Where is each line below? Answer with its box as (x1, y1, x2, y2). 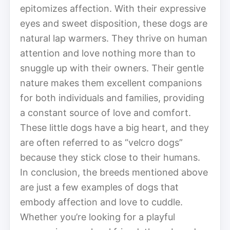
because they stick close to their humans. (20, 151, 200, 163)
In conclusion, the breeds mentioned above (20, 166, 208, 178)
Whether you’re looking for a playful (20, 211, 175, 222)
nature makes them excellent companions (20, 77, 202, 88)
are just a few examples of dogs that (20, 181, 179, 193)
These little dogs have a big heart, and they (20, 122, 209, 133)
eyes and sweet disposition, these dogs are (20, 17, 207, 29)
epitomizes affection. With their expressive (20, 3, 206, 14)
